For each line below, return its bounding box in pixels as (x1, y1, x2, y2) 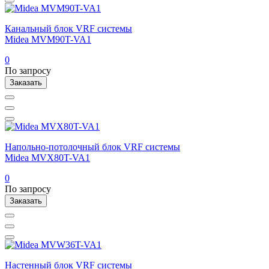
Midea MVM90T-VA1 (5, 34, 91, 44)
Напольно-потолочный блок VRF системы (5, 141, 180, 152)
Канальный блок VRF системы (5, 23, 132, 34)
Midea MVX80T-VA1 (5, 152, 90, 163)
